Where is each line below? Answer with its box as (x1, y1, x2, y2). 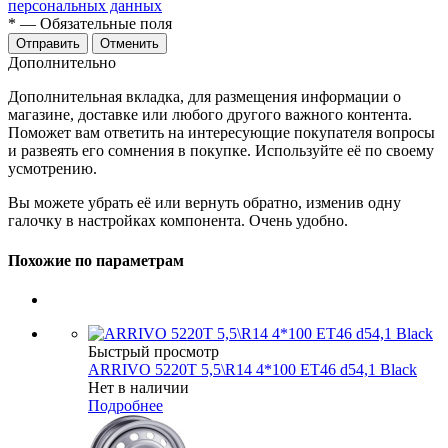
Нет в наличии (88, 378, 189, 396)
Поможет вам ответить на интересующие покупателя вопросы (8, 124, 435, 142)
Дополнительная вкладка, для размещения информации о (8, 88, 401, 106)
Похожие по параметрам (8, 251, 184, 269)
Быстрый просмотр (88, 342, 219, 360)
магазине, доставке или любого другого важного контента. (8, 106, 412, 124)
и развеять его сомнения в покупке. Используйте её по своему (8, 142, 434, 160)
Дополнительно (8, 54, 116, 72)
